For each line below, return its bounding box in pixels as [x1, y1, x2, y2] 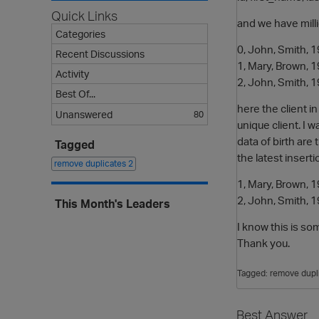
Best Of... [56, 88, 95, 100]
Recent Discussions [56, 48, 145, 60]
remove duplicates [54, 158, 128, 169]
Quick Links [51, 8, 117, 23]
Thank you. [237, 236, 290, 251]
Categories [56, 28, 105, 40]
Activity [56, 68, 89, 80]
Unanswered [56, 108, 113, 120]
